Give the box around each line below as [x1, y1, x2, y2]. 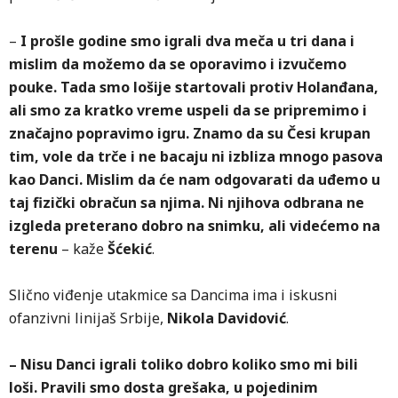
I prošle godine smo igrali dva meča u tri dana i [20, 30, 354, 51]
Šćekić [107, 238, 152, 259]
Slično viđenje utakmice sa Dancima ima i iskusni [9, 284, 338, 305]
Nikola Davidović [167, 307, 286, 328]
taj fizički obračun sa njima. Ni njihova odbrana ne [9, 192, 364, 212]
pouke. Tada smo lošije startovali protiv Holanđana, [9, 76, 378, 97]
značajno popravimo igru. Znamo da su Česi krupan [9, 123, 370, 143]
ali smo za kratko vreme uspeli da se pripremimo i [9, 99, 367, 120]
